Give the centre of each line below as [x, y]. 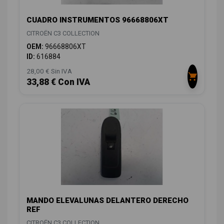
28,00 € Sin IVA [49, 71]
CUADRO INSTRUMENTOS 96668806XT [97, 20]
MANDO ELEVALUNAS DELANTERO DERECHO [107, 200]
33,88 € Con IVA [58, 82]
